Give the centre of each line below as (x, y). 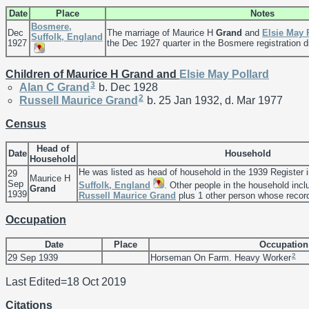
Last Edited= (36, 281)
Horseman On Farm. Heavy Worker (221, 257)
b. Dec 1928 (127, 87)
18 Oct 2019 (97, 281)
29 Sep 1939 (33, 257)
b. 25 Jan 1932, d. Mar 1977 (213, 100)
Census (26, 123)
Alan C (38, 87)
